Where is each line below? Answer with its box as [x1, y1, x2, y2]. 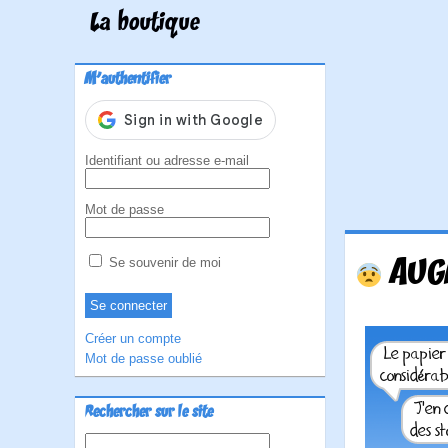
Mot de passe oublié [85, 351, 202, 366]
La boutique [90, 9, 200, 39]
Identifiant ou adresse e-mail [85, 153, 249, 168]
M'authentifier [85, 70, 171, 90]
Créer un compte [85, 331, 181, 346]
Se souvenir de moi [105, 255, 221, 270]
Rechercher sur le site [85, 403, 213, 423]
